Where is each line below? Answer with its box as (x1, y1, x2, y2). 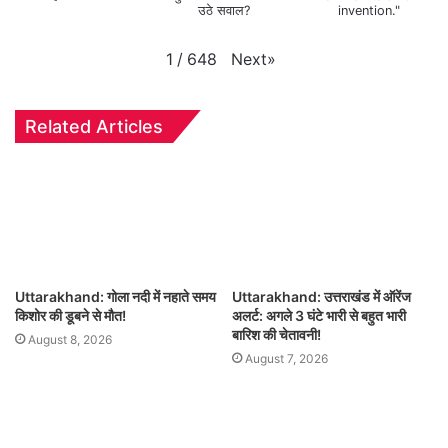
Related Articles (25, 116, 163, 138)
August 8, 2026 (28, 331, 112, 347)
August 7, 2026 (245, 350, 328, 366)
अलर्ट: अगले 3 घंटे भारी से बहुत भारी (232, 306, 406, 324)
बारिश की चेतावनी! (232, 325, 321, 343)
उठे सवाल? (197, 2, 250, 18)
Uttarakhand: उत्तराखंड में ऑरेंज (232, 287, 411, 305)
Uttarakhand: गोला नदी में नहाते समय (15, 287, 216, 305)
